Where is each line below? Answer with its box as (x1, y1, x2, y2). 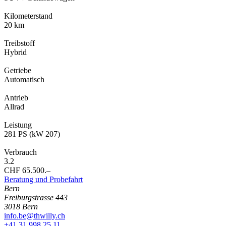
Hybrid (4, 47, 27, 56)
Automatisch (4, 75, 44, 84)
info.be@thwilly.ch (4, 211, 65, 220)
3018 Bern (4, 202, 38, 211)
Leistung (4, 120, 32, 129)
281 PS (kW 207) (4, 129, 60, 138)
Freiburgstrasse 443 (4, 193, 68, 202)
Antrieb (4, 93, 28, 102)
